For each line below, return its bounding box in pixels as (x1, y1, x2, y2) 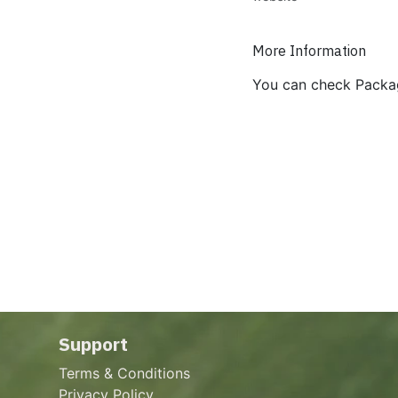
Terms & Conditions (58, 364, 190, 383)
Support (58, 331, 128, 357)
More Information (252, 41, 366, 60)
